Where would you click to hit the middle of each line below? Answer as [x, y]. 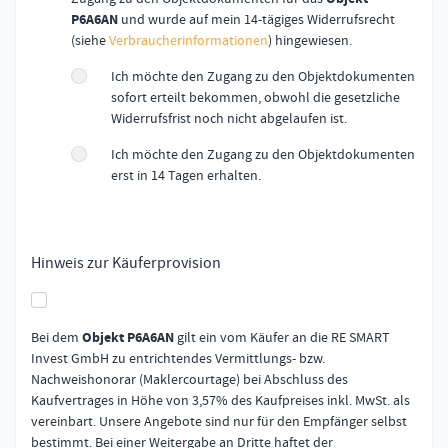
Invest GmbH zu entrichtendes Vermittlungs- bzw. [178, 358]
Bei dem [56, 337]
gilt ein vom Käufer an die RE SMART [282, 337]
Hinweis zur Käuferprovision [126, 262]
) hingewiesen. [310, 39]
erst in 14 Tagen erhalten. [186, 174]
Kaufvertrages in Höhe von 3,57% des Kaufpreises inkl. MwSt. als [220, 400]
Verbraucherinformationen [188, 39]
